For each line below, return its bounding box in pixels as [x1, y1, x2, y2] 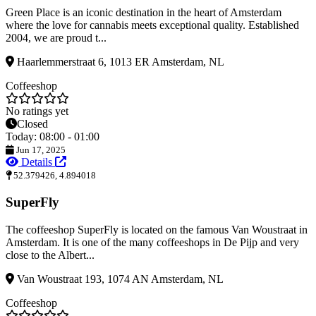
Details [18, 156, 55, 169]
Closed [17, 118, 48, 130]
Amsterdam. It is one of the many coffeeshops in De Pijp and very [6, 236, 299, 248]
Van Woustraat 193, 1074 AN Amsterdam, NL [14, 272, 224, 285]
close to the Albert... [6, 248, 95, 261]
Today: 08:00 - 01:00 [6, 130, 99, 143]
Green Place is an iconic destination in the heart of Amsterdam [6, 6, 281, 19]
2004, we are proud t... [6, 32, 107, 44]
